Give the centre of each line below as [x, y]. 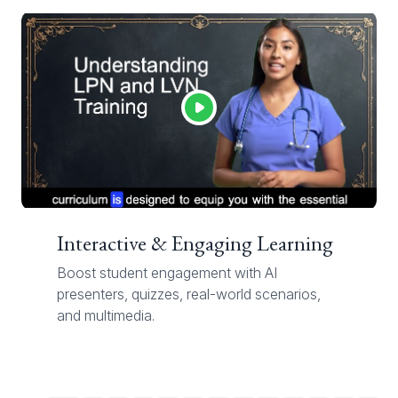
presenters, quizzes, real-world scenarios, [189, 294]
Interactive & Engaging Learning [195, 243]
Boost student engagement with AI [167, 272]
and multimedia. [106, 315]
